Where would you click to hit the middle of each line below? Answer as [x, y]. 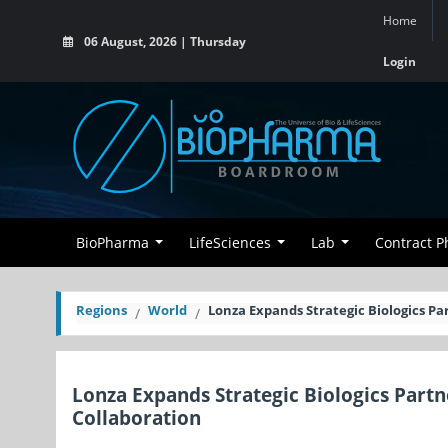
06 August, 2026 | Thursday [163, 41]
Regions [101, 310]
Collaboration [136, 417]
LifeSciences [230, 242]
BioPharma [112, 242]
